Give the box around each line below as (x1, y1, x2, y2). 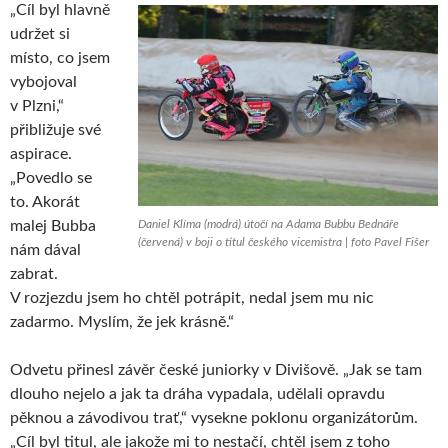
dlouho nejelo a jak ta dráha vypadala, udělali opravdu (10, 385, 385, 402)
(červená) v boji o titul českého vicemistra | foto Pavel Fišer (138, 235, 429, 248)
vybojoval (10, 73, 77, 90)
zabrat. (10, 265, 58, 282)
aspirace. (10, 145, 72, 162)
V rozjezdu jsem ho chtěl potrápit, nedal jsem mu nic (10, 289, 374, 306)
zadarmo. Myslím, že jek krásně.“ (10, 313, 234, 330)
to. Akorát (10, 193, 80, 210)
